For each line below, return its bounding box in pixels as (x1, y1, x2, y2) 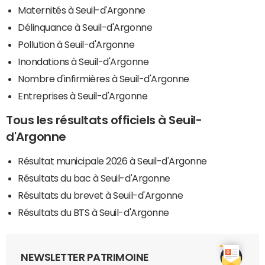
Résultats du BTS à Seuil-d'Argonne (18, 207, 169, 217)
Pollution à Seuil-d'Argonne (18, 39, 135, 49)
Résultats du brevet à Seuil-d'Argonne (18, 190, 183, 200)
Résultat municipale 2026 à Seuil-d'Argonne (18, 156, 207, 166)
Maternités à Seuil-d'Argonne (18, 5, 146, 15)
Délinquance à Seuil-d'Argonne (18, 22, 153, 32)
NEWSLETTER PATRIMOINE (21, 251, 149, 263)
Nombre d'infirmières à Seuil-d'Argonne (18, 73, 189, 83)
